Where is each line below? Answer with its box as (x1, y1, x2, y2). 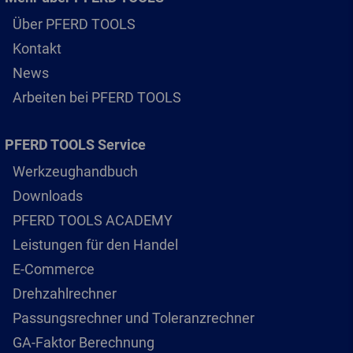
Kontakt (13, 40, 61, 57)
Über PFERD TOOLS (13, 16, 136, 32)
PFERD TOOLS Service (5, 136, 146, 153)
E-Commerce (13, 261, 95, 277)
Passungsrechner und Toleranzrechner (13, 310, 255, 326)
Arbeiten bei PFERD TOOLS (13, 89, 181, 106)
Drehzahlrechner (13, 285, 117, 302)
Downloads (13, 188, 83, 204)
